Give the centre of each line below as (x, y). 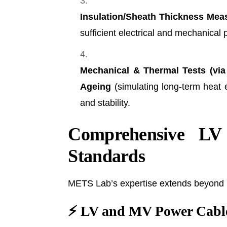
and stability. (105, 103)
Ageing (96, 86)
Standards (106, 156)
